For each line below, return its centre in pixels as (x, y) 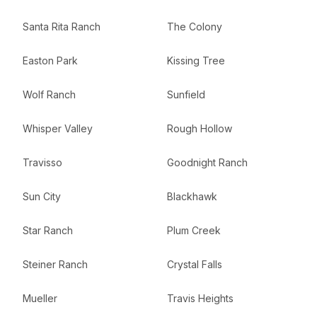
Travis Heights (200, 298)
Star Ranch (48, 230)
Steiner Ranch (55, 264)
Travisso (42, 162)
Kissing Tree (196, 60)
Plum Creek (194, 230)
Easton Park (50, 60)
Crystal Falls (195, 264)
